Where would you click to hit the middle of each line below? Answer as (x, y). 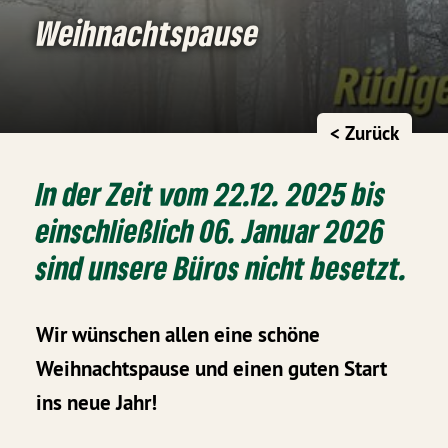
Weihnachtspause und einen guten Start (212, 369)
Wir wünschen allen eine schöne (178, 335)
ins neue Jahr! (97, 403)
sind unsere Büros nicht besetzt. (222, 267)
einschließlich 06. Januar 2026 (211, 230)
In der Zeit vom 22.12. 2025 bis (211, 193)
